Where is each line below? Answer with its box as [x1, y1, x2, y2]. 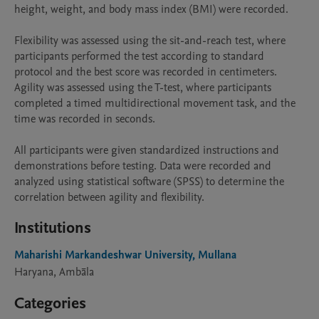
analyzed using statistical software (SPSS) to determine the [14, 174, 284, 189]
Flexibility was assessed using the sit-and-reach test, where [14, 33, 286, 48]
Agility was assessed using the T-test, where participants [14, 80, 271, 95]
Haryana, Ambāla [14, 264, 94, 280]
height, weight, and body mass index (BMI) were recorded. [14, 1, 288, 17]
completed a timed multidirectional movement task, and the [14, 95, 296, 111]
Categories [14, 293, 86, 314]
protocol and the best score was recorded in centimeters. [14, 64, 277, 80]
